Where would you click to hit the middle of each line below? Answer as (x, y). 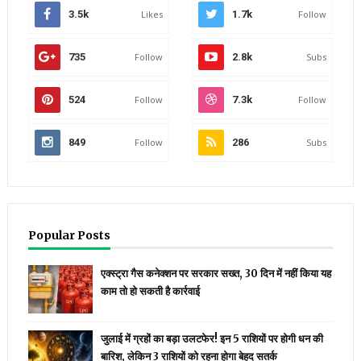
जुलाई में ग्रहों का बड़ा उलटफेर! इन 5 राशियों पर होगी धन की (212, 339)
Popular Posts (69, 236)
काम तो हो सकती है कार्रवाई (150, 292)
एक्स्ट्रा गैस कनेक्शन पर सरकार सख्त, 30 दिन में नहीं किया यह (216, 274)
